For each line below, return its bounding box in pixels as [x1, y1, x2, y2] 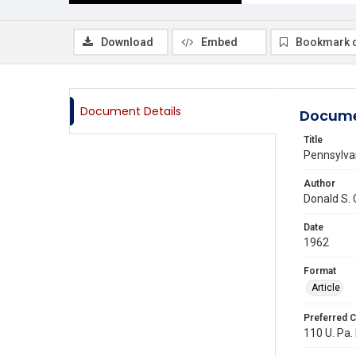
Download [101, 36, 153, 48]
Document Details [80, 103, 181, 119]
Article [311, 282, 340, 293]
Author [304, 178, 335, 189]
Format [304, 265, 336, 277]
